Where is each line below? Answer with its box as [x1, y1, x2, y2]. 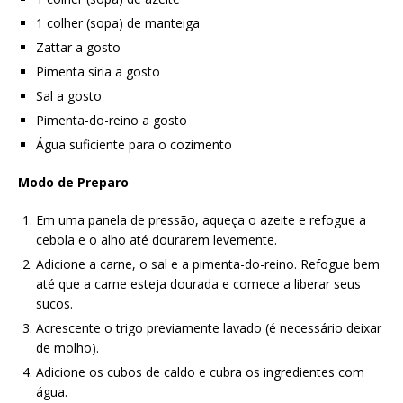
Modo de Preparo [18, 173, 129, 191]
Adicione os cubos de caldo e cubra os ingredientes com [36, 363, 364, 381]
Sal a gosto [36, 86, 102, 104]
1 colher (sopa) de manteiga [36, 13, 200, 31]
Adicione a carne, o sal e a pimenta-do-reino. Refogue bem [36, 255, 380, 273]
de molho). [36, 338, 99, 356]
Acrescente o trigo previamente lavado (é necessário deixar [36, 318, 381, 336]
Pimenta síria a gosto [36, 62, 160, 80]
